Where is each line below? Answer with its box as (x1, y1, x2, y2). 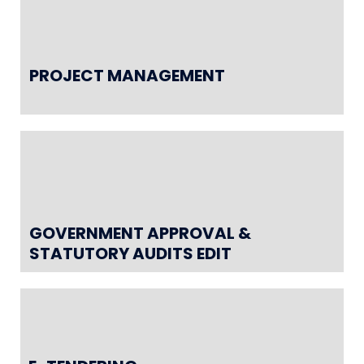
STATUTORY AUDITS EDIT (29, 241, 232, 265)
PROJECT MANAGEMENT (29, 63, 225, 87)
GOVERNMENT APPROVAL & (29, 221, 251, 245)
